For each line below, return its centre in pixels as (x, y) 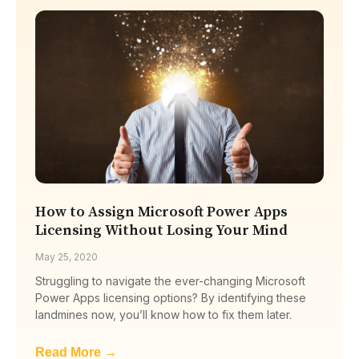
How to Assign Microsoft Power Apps (161, 212)
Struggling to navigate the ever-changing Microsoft (170, 280)
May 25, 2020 (67, 256)
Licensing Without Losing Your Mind (161, 230)
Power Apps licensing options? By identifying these (171, 297)
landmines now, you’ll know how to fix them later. (163, 314)
